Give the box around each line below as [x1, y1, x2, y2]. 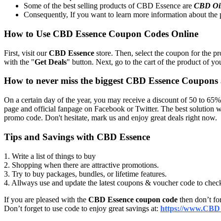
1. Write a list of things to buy [4, 151, 96, 160]
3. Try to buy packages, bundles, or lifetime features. [4, 169, 167, 178]
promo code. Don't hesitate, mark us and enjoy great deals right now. [4, 113, 217, 122]
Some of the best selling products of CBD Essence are [24, 1, 194, 10]
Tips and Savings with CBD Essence [4, 131, 150, 142]
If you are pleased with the [4, 195, 88, 204]
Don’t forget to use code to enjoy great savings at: [4, 204, 160, 213]
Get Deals [35, 57, 67, 66]
